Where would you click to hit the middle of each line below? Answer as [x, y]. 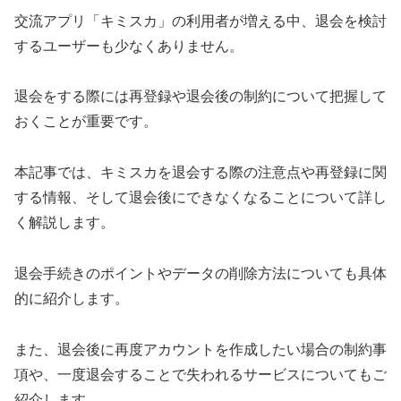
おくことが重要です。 [86, 122]
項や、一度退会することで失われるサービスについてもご [200, 374]
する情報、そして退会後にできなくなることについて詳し [200, 198]
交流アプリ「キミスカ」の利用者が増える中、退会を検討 [200, 21]
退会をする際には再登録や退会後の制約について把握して [200, 97]
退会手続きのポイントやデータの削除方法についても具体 [200, 273]
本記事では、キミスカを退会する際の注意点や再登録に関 [200, 173]
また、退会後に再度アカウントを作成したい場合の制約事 [200, 349]
